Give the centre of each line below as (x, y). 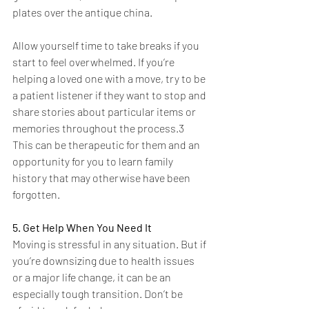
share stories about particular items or (105, 112)
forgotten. (36, 195)
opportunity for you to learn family (94, 161)
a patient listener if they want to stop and (110, 95)
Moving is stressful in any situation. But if (110, 244)
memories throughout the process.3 (99, 128)
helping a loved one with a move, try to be (110, 79)
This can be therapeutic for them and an (107, 145)
